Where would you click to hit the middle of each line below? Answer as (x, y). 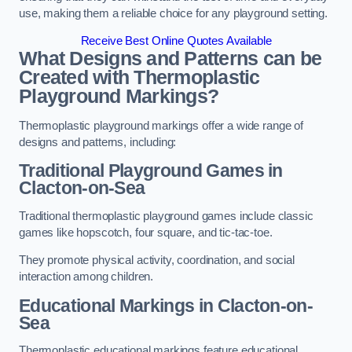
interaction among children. (86, 277)
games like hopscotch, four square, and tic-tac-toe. (146, 232)
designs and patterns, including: (98, 142)
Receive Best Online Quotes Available (176, 41)
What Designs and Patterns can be (170, 59)
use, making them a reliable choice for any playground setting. (173, 13)
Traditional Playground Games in (151, 171)
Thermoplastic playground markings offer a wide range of (161, 125)
